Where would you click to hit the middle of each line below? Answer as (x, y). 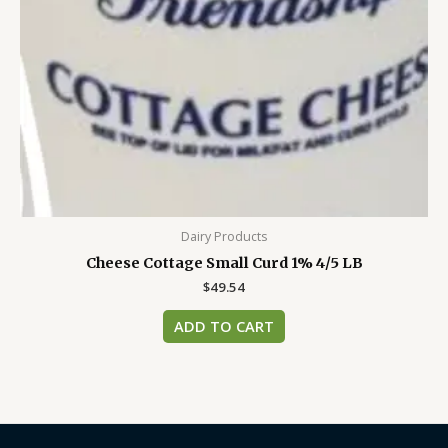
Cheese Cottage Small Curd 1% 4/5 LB (224, 262)
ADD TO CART (224, 326)
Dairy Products (224, 236)
